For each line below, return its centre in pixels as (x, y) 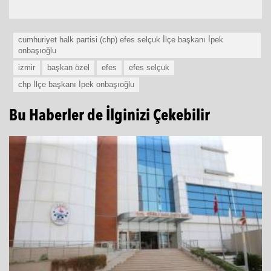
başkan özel (68, 82)
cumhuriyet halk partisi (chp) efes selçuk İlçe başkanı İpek (121, 54)
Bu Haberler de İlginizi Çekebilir (109, 131)
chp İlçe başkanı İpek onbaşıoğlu (76, 99)
